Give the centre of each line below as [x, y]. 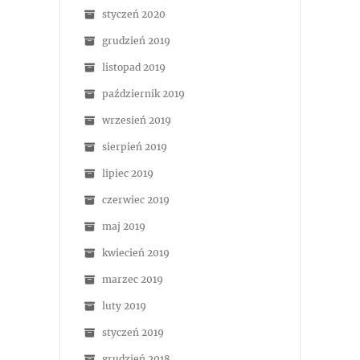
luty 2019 [124, 306]
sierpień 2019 [135, 147]
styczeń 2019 [133, 332]
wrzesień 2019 [137, 120]
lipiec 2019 [128, 173]
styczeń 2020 [134, 14]
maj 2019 [124, 226]
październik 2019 [143, 94]
